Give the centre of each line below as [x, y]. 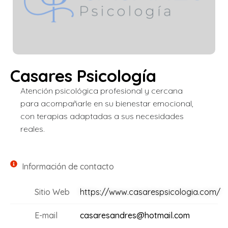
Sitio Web [52, 192]
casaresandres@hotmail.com [135, 216]
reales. [33, 129]
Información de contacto [68, 167]
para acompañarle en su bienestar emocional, [107, 103]
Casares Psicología [83, 76]
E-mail [46, 216]
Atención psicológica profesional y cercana [102, 91]
